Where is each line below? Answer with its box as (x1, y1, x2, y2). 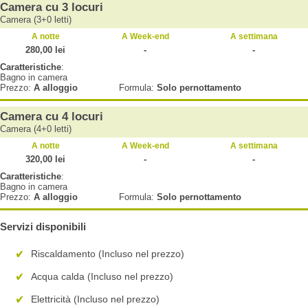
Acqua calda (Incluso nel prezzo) (31, 271, 173, 283)
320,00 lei (25, 153, 65, 164)
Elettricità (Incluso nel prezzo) (31, 293, 159, 305)
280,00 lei (25, 44, 65, 55)
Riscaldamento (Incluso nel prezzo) (31, 248, 184, 260)
